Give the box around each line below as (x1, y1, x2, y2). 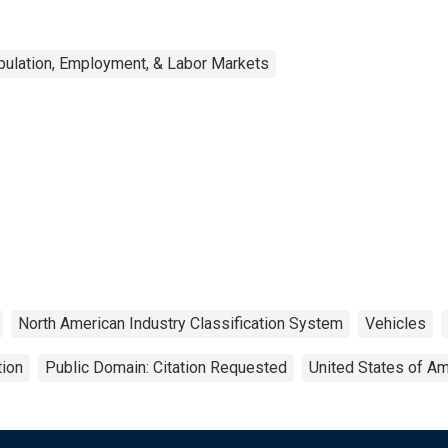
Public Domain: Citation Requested (45, 357, 287, 377)
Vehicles (365, 313, 426, 333)
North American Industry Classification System (18, 313, 343, 333)
